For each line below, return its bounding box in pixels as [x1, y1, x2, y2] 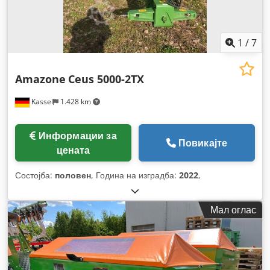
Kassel [30, 96, 53, 107]
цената [56, 143, 90, 157]
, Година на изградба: [91, 169, 179, 181]
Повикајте [178, 136, 228, 150]
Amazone [15, 72, 66, 87]
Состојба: [15, 169, 55, 181]
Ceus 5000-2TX [68, 72, 144, 87]
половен [55, 169, 91, 181]
